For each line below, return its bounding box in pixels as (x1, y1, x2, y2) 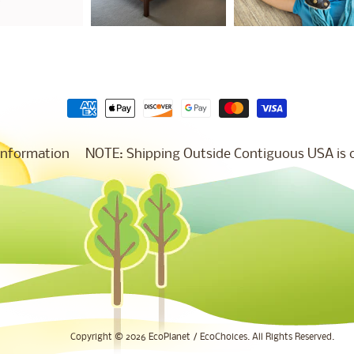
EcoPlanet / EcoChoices (149, 332, 247, 342)
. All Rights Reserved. (247, 332, 334, 342)
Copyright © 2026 (70, 332, 149, 342)
